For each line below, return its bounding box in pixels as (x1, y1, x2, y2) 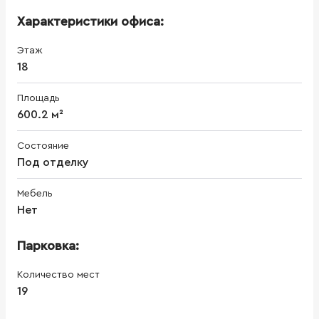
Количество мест (17, 269, 100, 280)
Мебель (17, 188, 53, 199)
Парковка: (17, 239, 79, 252)
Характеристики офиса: (17, 14, 164, 28)
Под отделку (17, 156, 89, 168)
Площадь (17, 93, 60, 103)
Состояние (17, 140, 69, 151)
